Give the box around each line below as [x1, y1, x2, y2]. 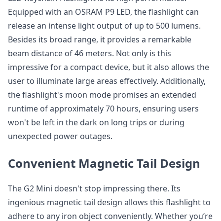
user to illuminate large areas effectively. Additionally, [8, 75, 206, 87]
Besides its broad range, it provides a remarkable [8, 34, 191, 45]
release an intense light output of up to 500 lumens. [8, 20, 201, 32]
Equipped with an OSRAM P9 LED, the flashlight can [8, 6, 199, 18]
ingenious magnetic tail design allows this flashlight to [8, 197, 211, 208]
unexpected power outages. [8, 131, 112, 142]
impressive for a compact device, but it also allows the [8, 62, 209, 73]
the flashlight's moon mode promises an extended [8, 89, 196, 101]
